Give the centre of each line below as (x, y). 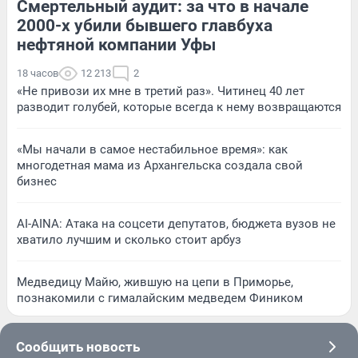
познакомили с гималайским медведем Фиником (160, 298)
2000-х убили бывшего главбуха (145, 25)
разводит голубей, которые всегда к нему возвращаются (179, 107)
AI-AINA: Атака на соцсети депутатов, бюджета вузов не (176, 223)
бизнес (37, 181)
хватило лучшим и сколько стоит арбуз (129, 239)
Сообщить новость (78, 346)
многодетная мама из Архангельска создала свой (160, 165)
